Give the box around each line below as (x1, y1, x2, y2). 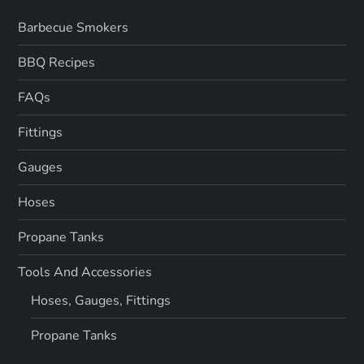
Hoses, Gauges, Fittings (31, 292, 171, 310)
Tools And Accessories (18, 263, 153, 282)
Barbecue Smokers (18, 19, 129, 37)
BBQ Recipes (18, 54, 96, 72)
